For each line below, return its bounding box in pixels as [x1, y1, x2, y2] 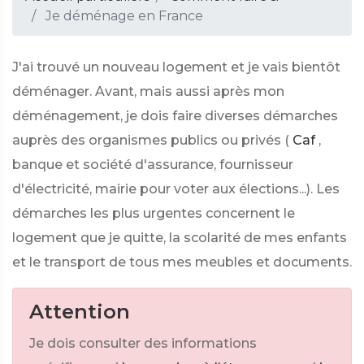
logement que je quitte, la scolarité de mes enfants [12, 230, 347, 245]
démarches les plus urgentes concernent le [12, 206, 295, 221]
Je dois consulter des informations [29, 336, 257, 351]
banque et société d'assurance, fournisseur [12, 157, 293, 172]
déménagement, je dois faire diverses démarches [12, 108, 338, 123]
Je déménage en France [42, 8, 203, 24]
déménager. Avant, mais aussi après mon [12, 84, 284, 99]
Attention [29, 300, 130, 323]
